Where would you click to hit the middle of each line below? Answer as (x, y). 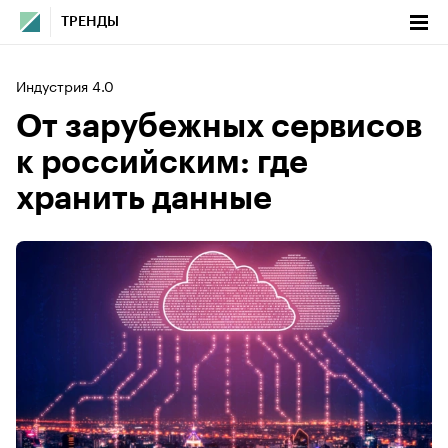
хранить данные (144, 199)
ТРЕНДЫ (90, 22)
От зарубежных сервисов (219, 127)
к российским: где (162, 163)
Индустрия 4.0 (65, 85)
